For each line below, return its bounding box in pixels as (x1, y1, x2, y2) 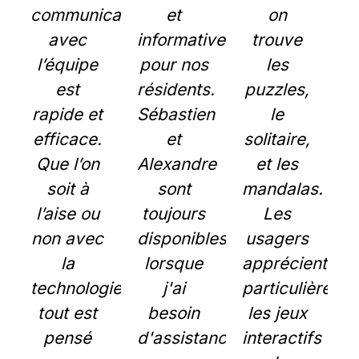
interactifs (242, 328, 322, 348)
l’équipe (37, 54, 99, 75)
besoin (147, 303, 200, 323)
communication (30, 5, 150, 25)
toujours (142, 204, 206, 224)
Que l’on (35, 154, 99, 174)
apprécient (242, 253, 328, 273)
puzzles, (244, 79, 310, 99)
